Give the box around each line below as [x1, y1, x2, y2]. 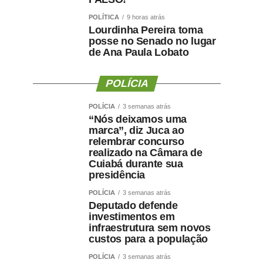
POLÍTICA [89, 14, 119, 21]
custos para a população [89, 233, 208, 245]
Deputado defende [89, 200, 178, 211]
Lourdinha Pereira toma [89, 24, 203, 36]
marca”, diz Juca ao [89, 124, 184, 136]
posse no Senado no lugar [89, 35, 216, 47]
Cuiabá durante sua [89, 158, 183, 170]
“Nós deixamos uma [89, 113, 187, 125]
